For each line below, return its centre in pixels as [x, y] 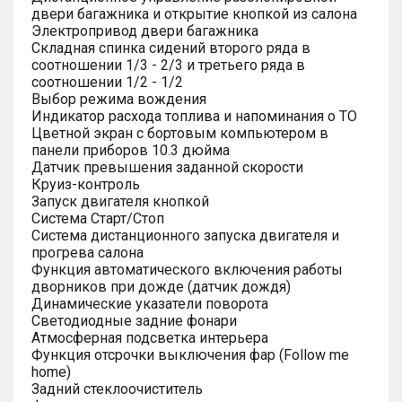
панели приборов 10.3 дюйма [131, 150]
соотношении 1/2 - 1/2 [107, 82]
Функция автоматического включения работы [187, 269]
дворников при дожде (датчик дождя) [161, 286]
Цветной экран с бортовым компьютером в [180, 133]
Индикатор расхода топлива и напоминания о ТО [194, 116]
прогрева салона [87, 252]
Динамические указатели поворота [150, 303]
